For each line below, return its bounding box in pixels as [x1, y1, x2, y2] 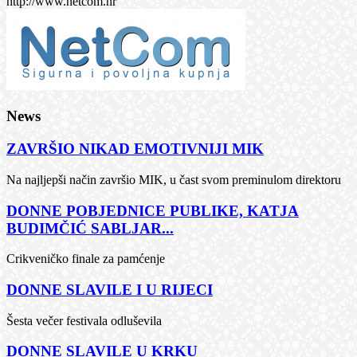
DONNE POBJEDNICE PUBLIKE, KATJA [6, 202, 299, 219]
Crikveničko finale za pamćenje [6, 252, 165, 266]
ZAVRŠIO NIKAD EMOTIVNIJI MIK [6, 140, 264, 158]
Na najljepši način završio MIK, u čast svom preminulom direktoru [6, 172, 341, 186]
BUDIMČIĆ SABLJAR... [6, 219, 174, 237]
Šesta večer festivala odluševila [6, 313, 162, 328]
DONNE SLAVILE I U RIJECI [6, 281, 213, 298]
